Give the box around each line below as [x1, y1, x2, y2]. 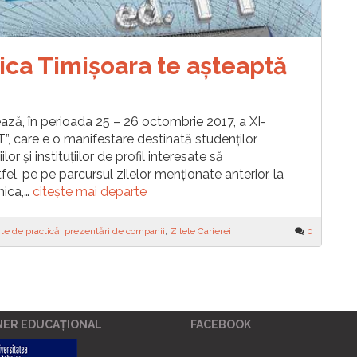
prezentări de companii [65, 226, 165, 237]
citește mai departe [33, 184, 147, 199]
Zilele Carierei [170, 226, 231, 237]
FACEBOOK [190, 318, 251, 331]
